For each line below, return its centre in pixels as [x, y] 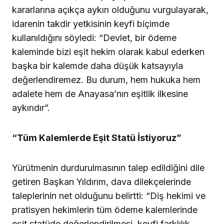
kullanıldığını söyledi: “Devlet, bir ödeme [94, 37]
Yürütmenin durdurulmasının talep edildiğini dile [108, 167]
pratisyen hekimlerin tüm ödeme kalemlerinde [105, 209]
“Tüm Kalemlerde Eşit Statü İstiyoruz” [97, 137]
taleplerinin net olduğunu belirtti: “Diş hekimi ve [109, 195]
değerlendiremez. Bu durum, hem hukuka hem [106, 79]
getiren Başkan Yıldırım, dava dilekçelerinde [101, 181]
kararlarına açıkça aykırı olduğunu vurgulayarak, [110, 9]
